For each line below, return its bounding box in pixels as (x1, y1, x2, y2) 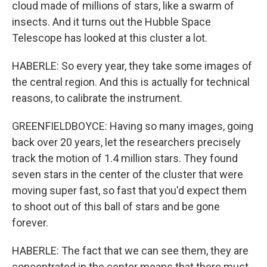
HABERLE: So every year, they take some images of (12, 60, 252, 72)
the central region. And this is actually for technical (12, 76, 250, 88)
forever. (12, 216, 48, 229)
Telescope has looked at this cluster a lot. (12, 32, 207, 44)
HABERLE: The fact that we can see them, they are (12, 244, 249, 257)
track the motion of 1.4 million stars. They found (12, 152, 238, 164)
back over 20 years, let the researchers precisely (12, 136, 241, 148)
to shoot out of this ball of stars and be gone (12, 200, 220, 213)
